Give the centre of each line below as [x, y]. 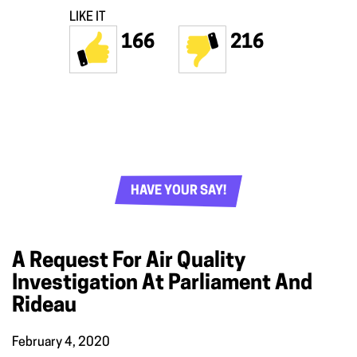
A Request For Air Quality [129, 262]
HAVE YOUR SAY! [178, 192]
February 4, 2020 [61, 343]
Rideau [44, 306]
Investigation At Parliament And [162, 284]
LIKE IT [87, 18]
